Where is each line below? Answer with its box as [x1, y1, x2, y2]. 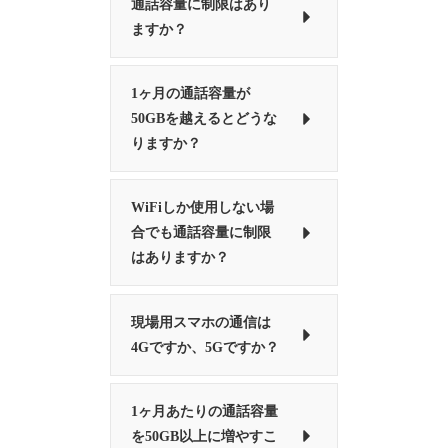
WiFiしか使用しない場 [131, 200, 275, 216]
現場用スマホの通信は [131, 314, 272, 330]
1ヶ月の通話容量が [131, 86, 251, 102]
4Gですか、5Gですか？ [131, 339, 280, 355]
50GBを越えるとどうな [131, 111, 278, 127]
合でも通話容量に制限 [131, 225, 272, 241]
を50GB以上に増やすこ [131, 428, 278, 444]
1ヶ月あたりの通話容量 [131, 403, 279, 419]
